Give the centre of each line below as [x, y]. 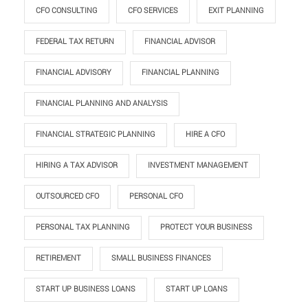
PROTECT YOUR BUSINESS [206, 228]
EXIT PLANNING [236, 11]
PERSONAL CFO [156, 197]
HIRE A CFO [205, 135]
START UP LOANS [197, 289]
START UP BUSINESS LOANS [86, 289]
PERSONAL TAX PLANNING [83, 228]
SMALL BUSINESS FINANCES [161, 258]
